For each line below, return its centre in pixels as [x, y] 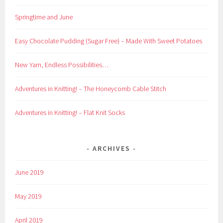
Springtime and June [44, 17]
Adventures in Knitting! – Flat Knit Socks [70, 113]
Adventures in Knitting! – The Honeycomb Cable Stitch [91, 89]
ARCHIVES [111, 149]
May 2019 [29, 196]
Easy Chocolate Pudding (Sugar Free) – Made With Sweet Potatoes [109, 41]
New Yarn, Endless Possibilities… [62, 65]
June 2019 [30, 172]
